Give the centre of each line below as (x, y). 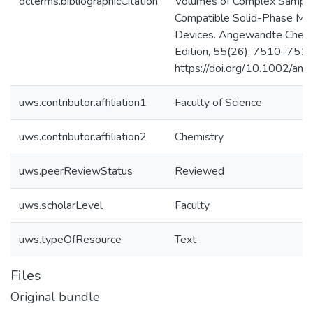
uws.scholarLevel (61, 205)
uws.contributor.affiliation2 (83, 137)
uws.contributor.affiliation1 (83, 103)
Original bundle (55, 297)
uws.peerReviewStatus (76, 171)
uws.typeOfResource (70, 240)
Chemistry (199, 137)
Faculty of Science (218, 103)
